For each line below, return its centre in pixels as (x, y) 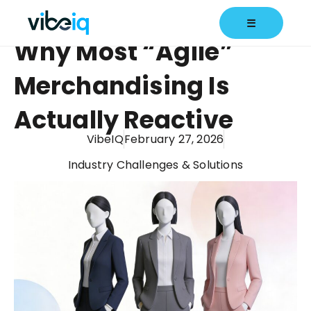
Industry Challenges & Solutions (155, 165)
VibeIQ (105, 139)
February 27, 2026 (174, 139)
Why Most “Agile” (124, 52)
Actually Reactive (124, 120)
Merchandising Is (122, 86)
